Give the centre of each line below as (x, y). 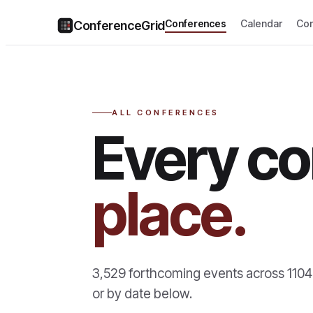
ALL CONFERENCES (166, 112)
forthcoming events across (205, 274)
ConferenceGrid (119, 25)
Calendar (261, 24)
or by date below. (142, 294)
